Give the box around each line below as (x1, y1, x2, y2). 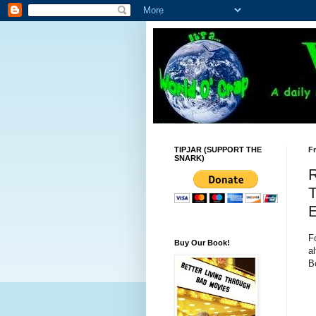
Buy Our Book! (174, 238, 230, 247)
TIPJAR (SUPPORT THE (174, 145, 262, 154)
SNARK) (174, 154, 205, 162)
